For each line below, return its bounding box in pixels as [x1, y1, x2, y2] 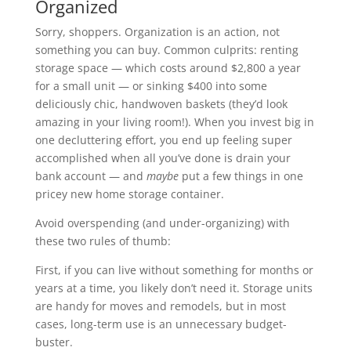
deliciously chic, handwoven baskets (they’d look [34, 96, 288, 111]
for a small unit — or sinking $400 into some [34, 78, 267, 93]
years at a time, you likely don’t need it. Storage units [34, 280, 313, 295]
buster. [34, 334, 73, 349]
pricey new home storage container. [34, 186, 224, 201]
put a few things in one [178, 168, 303, 183]
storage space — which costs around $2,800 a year [34, 60, 301, 75]
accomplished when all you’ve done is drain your [34, 150, 291, 165]
